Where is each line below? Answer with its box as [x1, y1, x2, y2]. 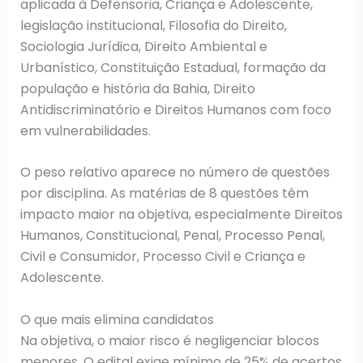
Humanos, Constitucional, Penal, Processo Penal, [19, 226, 325, 246]
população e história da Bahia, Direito [19, 79, 255, 98]
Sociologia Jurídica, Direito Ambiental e [19, 36, 267, 56]
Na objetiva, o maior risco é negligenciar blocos [19, 331, 319, 350]
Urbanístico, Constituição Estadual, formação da [19, 58, 326, 77]
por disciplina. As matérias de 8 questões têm [19, 184, 309, 203]
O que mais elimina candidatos [19, 310, 214, 329]
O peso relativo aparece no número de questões [19, 163, 330, 182]
